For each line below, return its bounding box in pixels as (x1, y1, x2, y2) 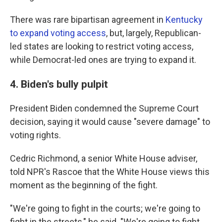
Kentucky (166, 14, 203, 25)
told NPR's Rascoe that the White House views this (10, 166, 210, 177)
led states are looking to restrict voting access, (10, 41, 193, 52)
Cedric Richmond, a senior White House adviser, (10, 153, 197, 164)
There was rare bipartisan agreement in (10, 14, 166, 25)
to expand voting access (10, 27, 106, 38)
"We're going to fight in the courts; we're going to (10, 203, 200, 214)
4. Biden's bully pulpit (10, 77, 108, 90)
